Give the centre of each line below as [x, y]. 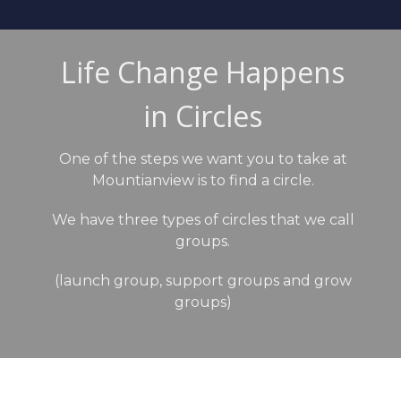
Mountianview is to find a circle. [203, 180]
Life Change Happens [203, 73]
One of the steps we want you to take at [203, 158]
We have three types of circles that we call [203, 219]
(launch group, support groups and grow [203, 280]
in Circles [203, 116]
